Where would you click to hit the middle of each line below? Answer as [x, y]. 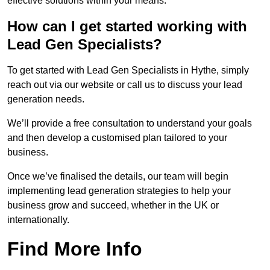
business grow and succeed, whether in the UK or [113, 206]
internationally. [38, 220]
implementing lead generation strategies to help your [119, 191]
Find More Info [75, 249]
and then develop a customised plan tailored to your [117, 138]
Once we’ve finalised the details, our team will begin [118, 177]
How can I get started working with [127, 27]
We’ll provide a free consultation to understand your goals [130, 124]
